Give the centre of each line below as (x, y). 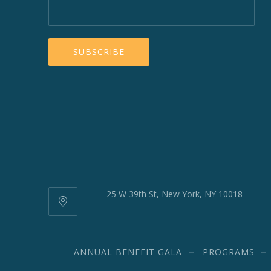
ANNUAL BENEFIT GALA (128, 252)
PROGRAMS (228, 252)
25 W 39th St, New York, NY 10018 (174, 194)
